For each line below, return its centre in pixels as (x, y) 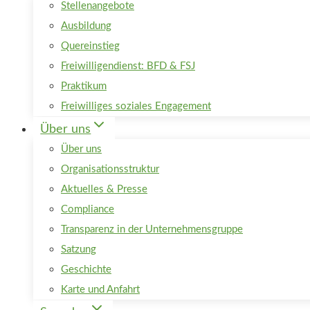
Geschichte (86, 270)
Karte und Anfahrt (100, 290)
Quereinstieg (90, 46)
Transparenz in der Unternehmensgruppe (152, 229)
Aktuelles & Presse (104, 189)
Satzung (79, 249)
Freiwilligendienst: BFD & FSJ (128, 66)
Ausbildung (86, 26)
